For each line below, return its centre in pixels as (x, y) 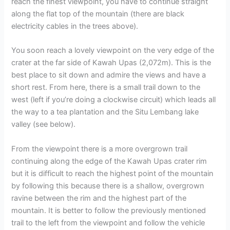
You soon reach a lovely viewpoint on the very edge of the (113, 51)
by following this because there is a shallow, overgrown (108, 186)
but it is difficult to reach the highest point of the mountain (113, 173)
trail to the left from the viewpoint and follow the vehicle (108, 223)
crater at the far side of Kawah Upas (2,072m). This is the (111, 63)
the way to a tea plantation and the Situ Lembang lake (105, 112)
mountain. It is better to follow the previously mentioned (109, 210)
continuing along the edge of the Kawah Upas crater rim (109, 161)
